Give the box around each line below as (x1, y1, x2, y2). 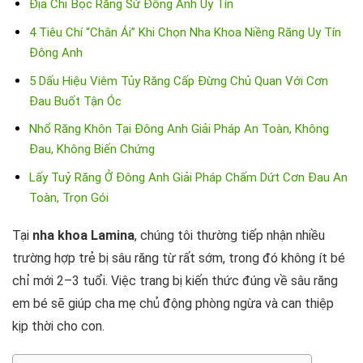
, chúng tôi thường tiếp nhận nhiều (135, 227, 325, 243)
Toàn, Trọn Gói (28, 190, 109, 205)
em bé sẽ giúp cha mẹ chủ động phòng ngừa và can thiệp (12, 295, 334, 311)
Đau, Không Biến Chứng (28, 142, 155, 157)
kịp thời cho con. (12, 318, 105, 334)
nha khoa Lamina (32, 227, 135, 243)
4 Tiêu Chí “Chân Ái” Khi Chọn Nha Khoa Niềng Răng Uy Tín (28, 24, 341, 40)
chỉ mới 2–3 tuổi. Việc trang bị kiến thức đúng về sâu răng (12, 272, 338, 288)
